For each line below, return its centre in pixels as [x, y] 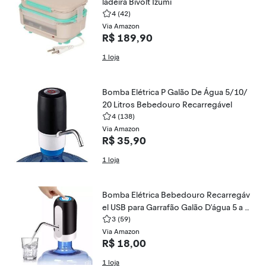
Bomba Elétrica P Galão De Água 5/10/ [175, 92]
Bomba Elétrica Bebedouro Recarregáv [176, 195]
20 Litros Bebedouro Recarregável [167, 105]
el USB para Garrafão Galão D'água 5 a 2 [176, 208]
